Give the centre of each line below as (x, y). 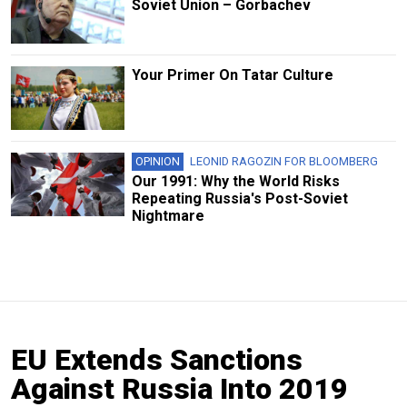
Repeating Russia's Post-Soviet (239, 198)
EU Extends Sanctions (157, 359)
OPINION (157, 161)
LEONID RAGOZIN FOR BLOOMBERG (283, 161)
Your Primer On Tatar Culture (232, 74)
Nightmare (168, 215)
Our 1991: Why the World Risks (235, 181)
